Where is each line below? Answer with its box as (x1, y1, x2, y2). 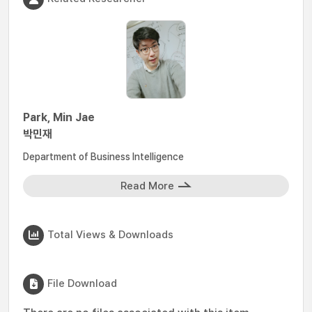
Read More (120, 180, 174, 192)
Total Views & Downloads (47, 228, 173, 241)
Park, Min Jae (23, 111, 95, 124)
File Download (47, 276, 117, 290)
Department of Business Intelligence (23, 151, 184, 162)
